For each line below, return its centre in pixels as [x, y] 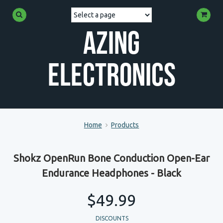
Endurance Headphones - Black [111, 173]
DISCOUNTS [112, 218]
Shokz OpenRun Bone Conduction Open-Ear [111, 158]
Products [125, 125]
